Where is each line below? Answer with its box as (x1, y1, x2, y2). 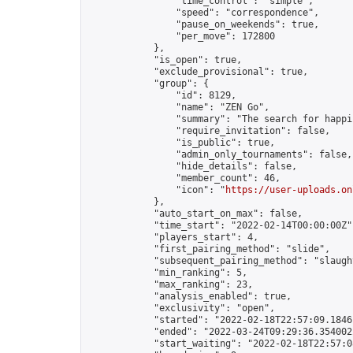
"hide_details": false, (87, 161, 297, 172)
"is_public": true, (87, 137, 275, 148)
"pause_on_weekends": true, (87, 19, 319, 30)
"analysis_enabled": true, (87, 291, 292, 302)
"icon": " (87, 184, 225, 195)
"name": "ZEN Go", (87, 102, 269, 113)
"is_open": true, (87, 54, 242, 65)
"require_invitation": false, (87, 125, 330, 136)
